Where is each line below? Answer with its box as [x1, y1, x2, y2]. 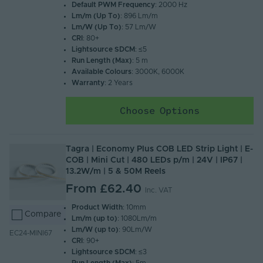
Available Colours [72, 68, 132, 76]
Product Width [72, 204, 123, 211]
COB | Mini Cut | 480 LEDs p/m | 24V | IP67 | [66, 156, 242, 165]
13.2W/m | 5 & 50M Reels [66, 167, 166, 176]
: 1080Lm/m [117, 215, 157, 222]
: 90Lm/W [119, 226, 153, 234]
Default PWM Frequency [72, 1, 156, 9]
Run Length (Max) [72, 57, 133, 65]
